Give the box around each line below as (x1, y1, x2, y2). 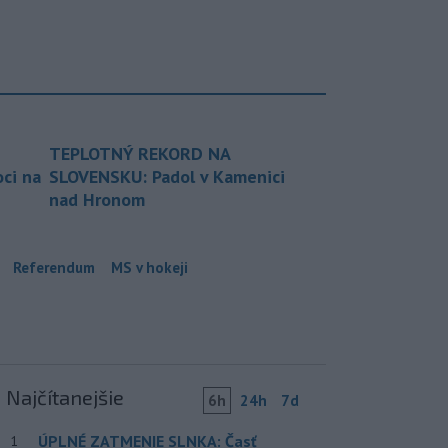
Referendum (13, 258, 95, 278)
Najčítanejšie (5, 385, 124, 410)
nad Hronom (49, 188, 145, 212)
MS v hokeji (111, 258, 188, 278)
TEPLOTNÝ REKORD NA (49, 142, 230, 166)
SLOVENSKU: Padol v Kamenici (49, 165, 285, 189)
